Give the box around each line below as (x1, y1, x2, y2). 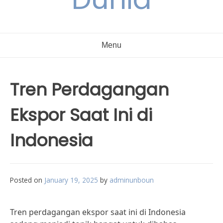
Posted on (10, 175, 44, 185)
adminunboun (110, 175, 154, 185)
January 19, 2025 (44, 175, 98, 185)
